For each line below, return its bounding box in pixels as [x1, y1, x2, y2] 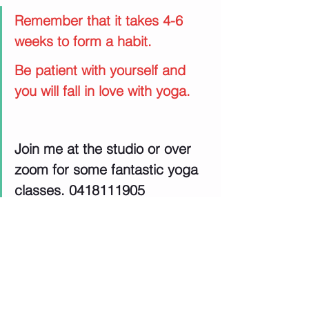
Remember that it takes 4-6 [14, 12, 187, 30]
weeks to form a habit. [14, 32, 152, 50]
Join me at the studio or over [14, 140, 195, 158]
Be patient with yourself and [14, 61, 190, 79]
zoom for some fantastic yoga [14, 161, 202, 179]
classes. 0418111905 [14, 181, 145, 199]
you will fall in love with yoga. [14, 82, 190, 100]
